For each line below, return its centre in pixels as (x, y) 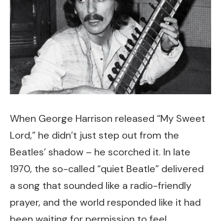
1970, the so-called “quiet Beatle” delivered (107, 168)
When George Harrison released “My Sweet (108, 118)
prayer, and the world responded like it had (105, 202)
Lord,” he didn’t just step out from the (94, 135)
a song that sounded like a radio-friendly (101, 185)
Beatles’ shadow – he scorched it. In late (100, 152)
